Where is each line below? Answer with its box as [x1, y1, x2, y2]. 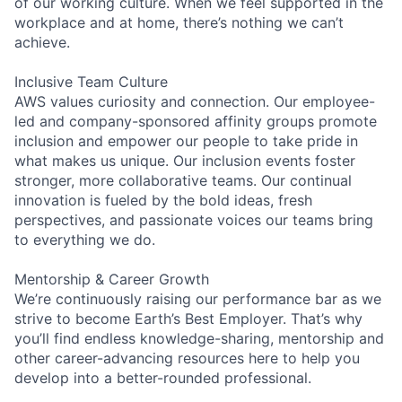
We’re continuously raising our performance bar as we [14, 289, 381, 308]
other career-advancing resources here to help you [14, 348, 360, 367]
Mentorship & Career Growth [14, 269, 209, 288]
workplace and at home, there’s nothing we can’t [14, 13, 344, 31]
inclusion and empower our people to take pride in [14, 131, 358, 150]
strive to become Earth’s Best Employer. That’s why [14, 309, 363, 328]
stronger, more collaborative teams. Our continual [14, 170, 352, 189]
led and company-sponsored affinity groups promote [14, 111, 377, 130]
